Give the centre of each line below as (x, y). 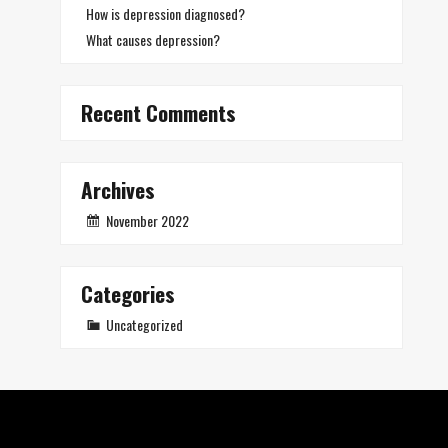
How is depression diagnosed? (165, 13)
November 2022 (147, 220)
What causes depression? (153, 39)
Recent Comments (158, 112)
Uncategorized (144, 324)
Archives (118, 189)
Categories (128, 293)
